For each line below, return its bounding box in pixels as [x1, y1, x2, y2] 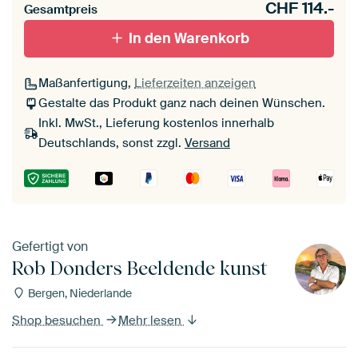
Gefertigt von [12, 237, 88, 255]
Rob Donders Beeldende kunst [12, 256, 267, 280]
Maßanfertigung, [38, 75, 134, 92]
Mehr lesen [118, 312, 185, 328]
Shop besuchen [12, 312, 104, 328]
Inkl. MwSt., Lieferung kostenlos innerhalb [38, 115, 274, 132]
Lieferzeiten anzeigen [134, 75, 256, 92]
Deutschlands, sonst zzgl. [38, 135, 185, 152]
